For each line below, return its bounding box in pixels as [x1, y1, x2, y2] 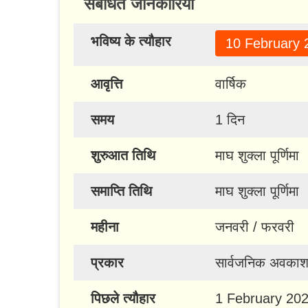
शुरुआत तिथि [91, 148, 155, 164]
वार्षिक [214, 76, 246, 92]
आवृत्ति [91, 76, 122, 92]
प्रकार [91, 255, 124, 271]
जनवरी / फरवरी [214, 219, 294, 235]
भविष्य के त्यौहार [91, 34, 171, 49]
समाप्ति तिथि [91, 184, 152, 199]
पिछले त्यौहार [91, 291, 155, 307]
